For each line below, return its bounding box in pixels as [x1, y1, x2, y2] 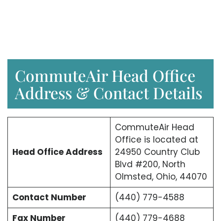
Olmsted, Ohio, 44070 [114, 171, 207, 183]
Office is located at [114, 134, 198, 146]
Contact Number [12, 191, 86, 204]
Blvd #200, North [114, 158, 185, 171]
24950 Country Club [114, 146, 200, 158]
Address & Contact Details [15, 82, 202, 104]
